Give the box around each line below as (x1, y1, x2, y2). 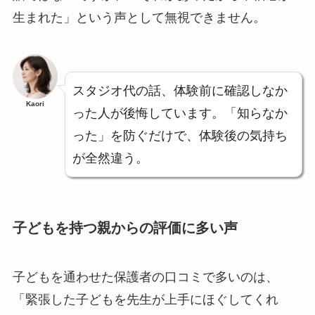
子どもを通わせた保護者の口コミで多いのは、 (12, 269, 278, 284)
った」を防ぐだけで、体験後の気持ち (72, 129, 288, 143)
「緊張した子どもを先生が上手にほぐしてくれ (12, 292, 278, 307)
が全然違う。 (72, 151, 148, 166)
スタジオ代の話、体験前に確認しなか (72, 84, 288, 98)
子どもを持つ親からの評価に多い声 (12, 220, 238, 236)
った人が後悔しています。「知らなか (72, 106, 288, 121)
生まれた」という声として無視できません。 (12, 11, 266, 25)
